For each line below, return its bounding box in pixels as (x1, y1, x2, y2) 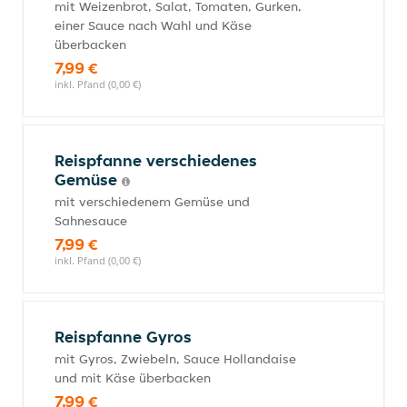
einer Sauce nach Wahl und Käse (55, 17, 252, 34)
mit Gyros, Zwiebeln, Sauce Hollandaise (55, 351, 296, 367)
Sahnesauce (55, 213, 127, 229)
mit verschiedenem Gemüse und (55, 194, 250, 210)
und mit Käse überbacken (55, 370, 211, 386)
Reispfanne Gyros (55, 326, 192, 347)
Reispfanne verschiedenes (55, 150, 257, 171)
